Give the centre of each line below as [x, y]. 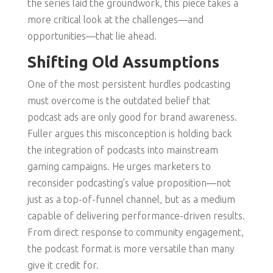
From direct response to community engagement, [135, 232]
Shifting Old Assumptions [123, 62]
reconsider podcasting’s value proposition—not [129, 183]
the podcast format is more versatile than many [131, 249]
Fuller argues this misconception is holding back [129, 134]
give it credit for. [63, 265]
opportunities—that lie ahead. [92, 36]
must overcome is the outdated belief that [119, 101]
